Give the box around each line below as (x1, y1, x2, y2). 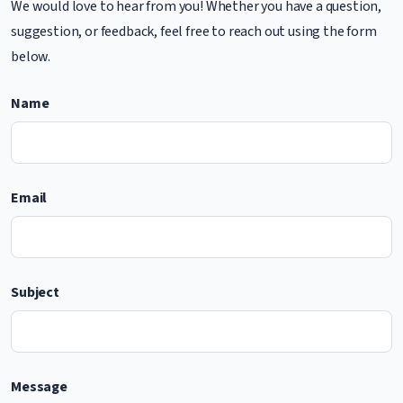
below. (11, 47, 51, 67)
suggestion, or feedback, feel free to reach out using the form (11, 22, 377, 41)
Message (11, 377, 67, 397)
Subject (11, 282, 59, 302)
